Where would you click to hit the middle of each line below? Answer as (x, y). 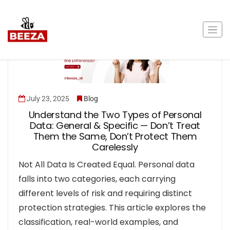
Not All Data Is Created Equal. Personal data (107, 165)
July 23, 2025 (48, 99)
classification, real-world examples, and (98, 222)
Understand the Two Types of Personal (115, 115)
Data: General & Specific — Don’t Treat (115, 126)
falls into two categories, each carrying (97, 179)
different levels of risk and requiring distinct (105, 194)
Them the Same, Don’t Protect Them (115, 137)
